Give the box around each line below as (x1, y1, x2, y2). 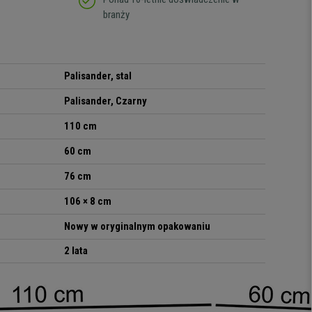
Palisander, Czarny (64, 95, 148, 108)
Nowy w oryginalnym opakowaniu (64, 220, 211, 233)
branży (102, 8, 130, 22)
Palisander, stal (64, 70, 132, 83)
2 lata (64, 244, 88, 258)
